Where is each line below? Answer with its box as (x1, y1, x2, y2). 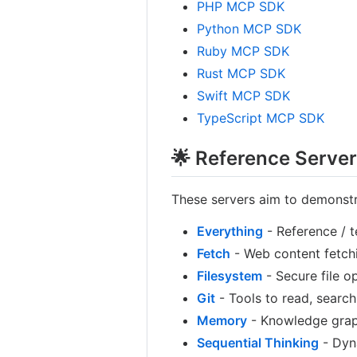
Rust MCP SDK (197, 65, 286, 81)
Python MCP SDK (197, 20, 302, 37)
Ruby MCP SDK (197, 42, 290, 59)
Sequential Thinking (197, 334, 320, 351)
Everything (197, 222, 264, 239)
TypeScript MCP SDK (197, 109, 325, 126)
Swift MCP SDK (197, 87, 291, 104)
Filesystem (197, 267, 263, 284)
